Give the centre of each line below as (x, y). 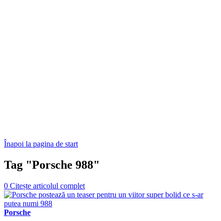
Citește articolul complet (47, 185)
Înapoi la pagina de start (41, 144)
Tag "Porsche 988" (52, 165)
